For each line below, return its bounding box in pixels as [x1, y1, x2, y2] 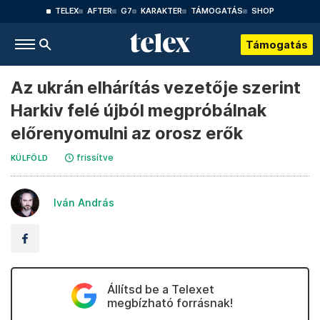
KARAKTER [140, 6, 182, 16]
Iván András [54, 196, 114, 209]
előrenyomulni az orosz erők [11, 123, 243, 144]
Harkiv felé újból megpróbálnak [11, 100, 266, 121]
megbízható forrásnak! [106, 296, 233, 310]
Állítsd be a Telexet [106, 282, 214, 296]
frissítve [76, 152, 114, 163]
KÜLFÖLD [11, 154, 49, 163]
